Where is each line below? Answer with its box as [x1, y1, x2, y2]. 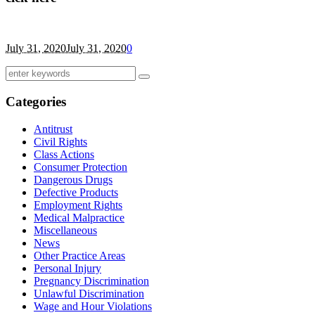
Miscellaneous [34, 224, 97, 236]
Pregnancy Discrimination [34, 274, 149, 287]
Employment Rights [34, 198, 122, 211]
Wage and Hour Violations [34, 300, 152, 312]
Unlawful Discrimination [34, 287, 144, 300]
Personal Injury [34, 262, 101, 274]
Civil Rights [34, 135, 87, 148]
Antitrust [34, 122, 72, 135]
